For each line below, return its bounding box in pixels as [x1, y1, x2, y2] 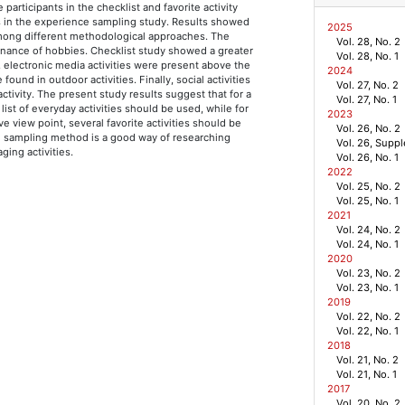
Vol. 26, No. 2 [335, 122, 400, 136]
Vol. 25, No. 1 [335, 194, 399, 208]
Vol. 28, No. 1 [335, 50, 399, 63]
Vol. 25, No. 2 [335, 180, 400, 193]
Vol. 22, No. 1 [335, 325, 399, 338]
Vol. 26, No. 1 [335, 151, 399, 165]
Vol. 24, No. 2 [335, 223, 400, 237]
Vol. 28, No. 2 [335, 35, 400, 49]
